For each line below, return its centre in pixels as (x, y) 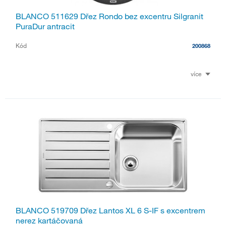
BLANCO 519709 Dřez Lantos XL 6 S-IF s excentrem (110, 211)
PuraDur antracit (45, 26)
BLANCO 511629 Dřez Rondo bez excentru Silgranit (109, 16)
